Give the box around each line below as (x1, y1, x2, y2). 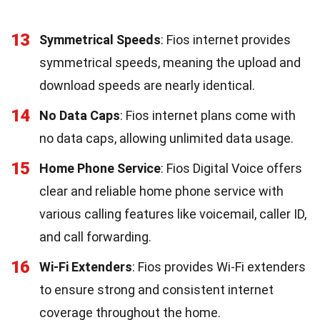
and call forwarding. (39, 229, 151, 244)
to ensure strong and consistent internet (39, 281, 274, 297)
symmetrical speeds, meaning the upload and (39, 54, 301, 70)
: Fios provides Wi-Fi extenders (132, 259, 306, 274)
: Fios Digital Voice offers (161, 160, 302, 176)
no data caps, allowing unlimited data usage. (39, 130, 294, 146)
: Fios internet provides (161, 31, 291, 47)
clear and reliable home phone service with (39, 183, 284, 199)
